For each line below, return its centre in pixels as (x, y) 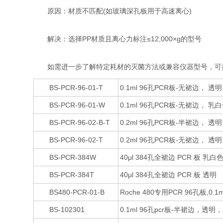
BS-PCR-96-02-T (69, 140)
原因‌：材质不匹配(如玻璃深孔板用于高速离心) (113, 11)
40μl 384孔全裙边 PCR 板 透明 (168, 175)
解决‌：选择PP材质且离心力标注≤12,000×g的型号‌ (118, 39)
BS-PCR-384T (65, 175)
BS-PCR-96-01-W (70, 105)
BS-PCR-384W (66, 157)
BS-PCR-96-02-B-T (73, 122)
